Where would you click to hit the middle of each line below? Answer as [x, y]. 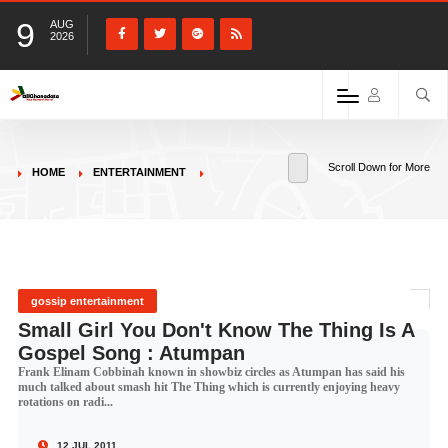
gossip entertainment [87, 301]
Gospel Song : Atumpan [131, 353]
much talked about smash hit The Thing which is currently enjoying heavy [208, 387]
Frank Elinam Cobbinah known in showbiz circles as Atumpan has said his [211, 372]
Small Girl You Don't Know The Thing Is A [215, 330]
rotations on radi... [65, 402]
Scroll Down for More [379, 167]
